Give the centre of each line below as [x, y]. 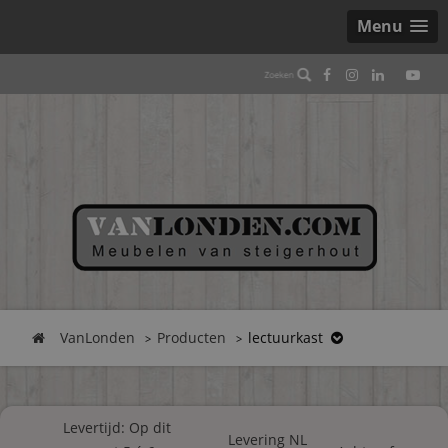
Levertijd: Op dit [117, 427]
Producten [191, 337]
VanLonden [97, 337]
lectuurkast [285, 337]
